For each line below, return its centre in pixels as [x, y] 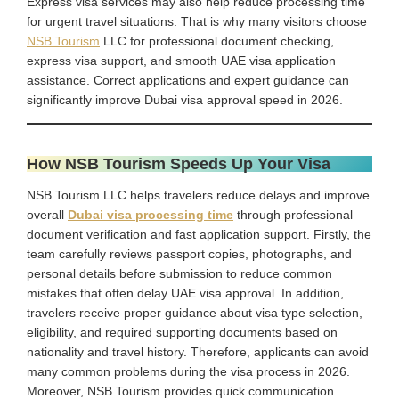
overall [47, 214]
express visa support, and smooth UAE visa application [181, 60]
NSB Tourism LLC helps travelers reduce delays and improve [198, 195]
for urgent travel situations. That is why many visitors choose [197, 21]
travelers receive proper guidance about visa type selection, [195, 312]
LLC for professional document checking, [217, 41]
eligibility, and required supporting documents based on [182, 332]
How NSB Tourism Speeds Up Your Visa [179, 163]
